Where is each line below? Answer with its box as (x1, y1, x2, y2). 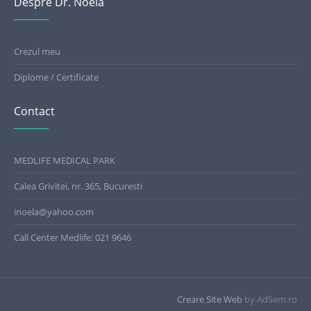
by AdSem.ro (242, 292, 297, 305)
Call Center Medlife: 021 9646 (14, 230, 132, 244)
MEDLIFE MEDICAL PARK (14, 153, 116, 167)
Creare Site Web (177, 292, 242, 305)
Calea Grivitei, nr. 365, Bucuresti (14, 179, 143, 192)
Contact (14, 103, 56, 119)
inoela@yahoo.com (14, 205, 94, 218)
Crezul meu (14, 44, 61, 58)
